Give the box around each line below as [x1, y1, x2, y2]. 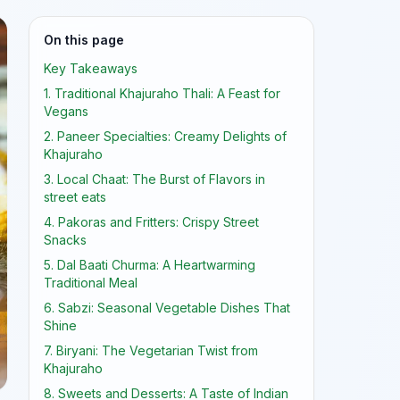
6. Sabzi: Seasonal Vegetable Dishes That [44, 300, 290, 315]
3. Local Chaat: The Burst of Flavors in [44, 171, 265, 187]
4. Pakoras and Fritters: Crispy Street [44, 214, 259, 229]
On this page [44, 32, 124, 47]
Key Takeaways [44, 61, 137, 76]
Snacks [44, 232, 87, 247]
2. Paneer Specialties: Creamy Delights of [44, 129, 287, 144]
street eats [44, 189, 106, 204]
